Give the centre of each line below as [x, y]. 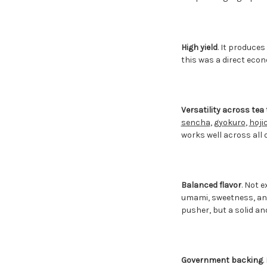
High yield [199, 47]
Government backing [222, 260]
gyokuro [229, 122]
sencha [195, 122]
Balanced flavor [211, 185]
